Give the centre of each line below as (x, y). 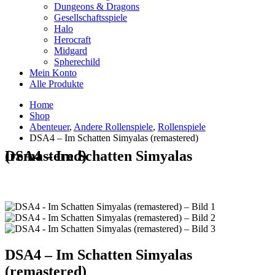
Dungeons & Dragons (97, 6)
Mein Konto (53, 73)
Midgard (71, 51)
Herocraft (72, 40)
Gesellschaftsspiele (91, 17)
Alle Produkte (56, 84)
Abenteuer (49, 127)
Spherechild (77, 62)
